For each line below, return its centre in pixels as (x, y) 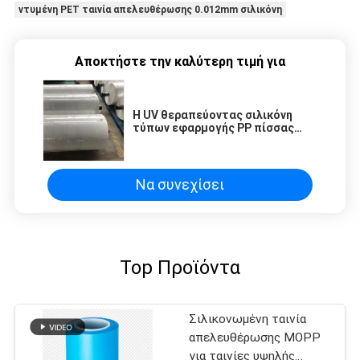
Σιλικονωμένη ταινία (248, 319)
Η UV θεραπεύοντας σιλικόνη (213, 115)
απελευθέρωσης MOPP (255, 338)
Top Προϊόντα (180, 268)
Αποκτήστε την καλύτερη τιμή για (180, 62)
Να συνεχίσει (180, 185)
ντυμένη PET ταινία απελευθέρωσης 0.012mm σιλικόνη (150, 9)
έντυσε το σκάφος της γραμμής (220, 141)
